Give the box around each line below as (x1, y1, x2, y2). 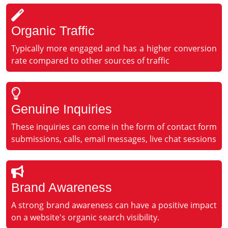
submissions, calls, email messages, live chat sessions (11, 133, 216, 145)
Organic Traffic (11, 23, 95, 38)
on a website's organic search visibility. (11, 212, 159, 223)
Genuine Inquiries (11, 102, 112, 117)
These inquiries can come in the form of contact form (11, 121, 217, 133)
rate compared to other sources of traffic (11, 55, 169, 67)
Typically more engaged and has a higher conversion (11, 43, 217, 54)
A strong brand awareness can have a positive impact (11, 199, 217, 211)
